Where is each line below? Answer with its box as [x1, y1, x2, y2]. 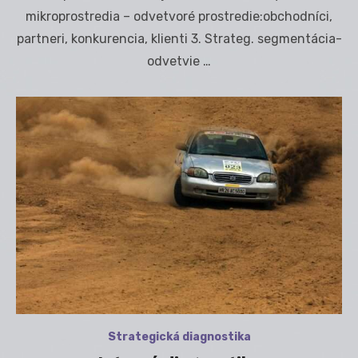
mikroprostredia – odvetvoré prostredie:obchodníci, [26, 8, 332, 24]
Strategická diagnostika [107, 329, 251, 344]
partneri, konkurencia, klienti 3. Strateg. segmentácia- [16, 30, 342, 46]
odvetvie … [147, 53, 211, 69]
